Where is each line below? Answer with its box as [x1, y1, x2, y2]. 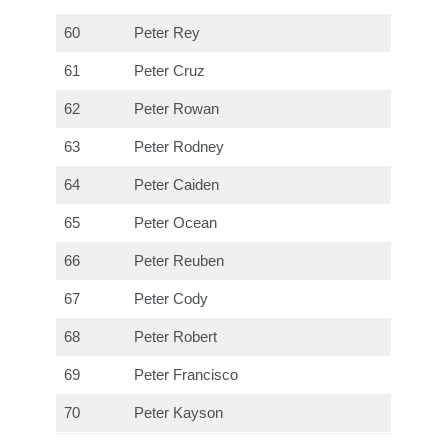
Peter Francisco [134, 366, 239, 383]
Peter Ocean [134, 214, 218, 231]
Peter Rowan [134, 100, 220, 117]
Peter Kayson [134, 404, 224, 421]
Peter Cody [134, 290, 209, 307]
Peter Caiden [134, 176, 220, 193]
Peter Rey [134, 24, 201, 41]
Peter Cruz [134, 62, 206, 79]
